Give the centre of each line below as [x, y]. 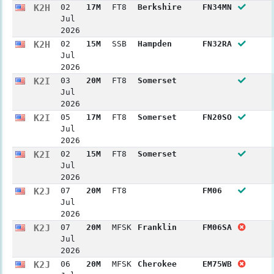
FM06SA [217, 227]
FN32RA [217, 43]
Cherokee [157, 264]
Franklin [157, 227]
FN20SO [217, 117]
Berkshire [159, 7]
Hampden [154, 43]
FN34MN [217, 7]
